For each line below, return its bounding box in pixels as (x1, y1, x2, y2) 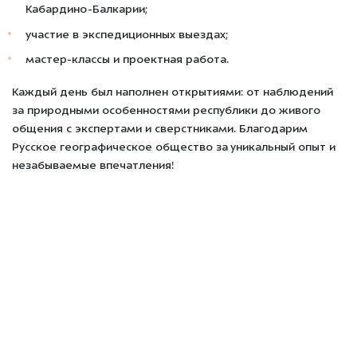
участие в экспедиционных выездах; (25, 29, 229, 41)
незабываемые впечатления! (12, 159, 174, 172)
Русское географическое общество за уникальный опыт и (12, 141, 335, 154)
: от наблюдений (241, 86, 333, 99)
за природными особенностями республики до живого (12, 104, 320, 117)
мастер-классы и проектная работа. (25, 54, 229, 67)
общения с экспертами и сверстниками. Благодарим (12, 123, 308, 135)
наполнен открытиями (116, 86, 241, 99)
